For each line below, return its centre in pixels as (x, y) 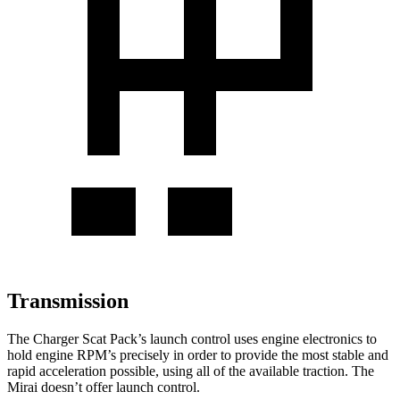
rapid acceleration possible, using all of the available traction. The (191, 371)
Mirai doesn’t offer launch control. (104, 387)
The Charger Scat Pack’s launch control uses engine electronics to (192, 338)
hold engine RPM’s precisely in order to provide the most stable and (198, 354)
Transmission (68, 300)
